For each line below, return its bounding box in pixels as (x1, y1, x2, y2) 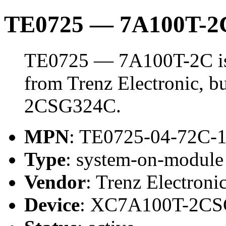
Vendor (24, 171, 86, 193)
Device (24, 193, 80, 215)
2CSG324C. (24, 94, 121, 117)
